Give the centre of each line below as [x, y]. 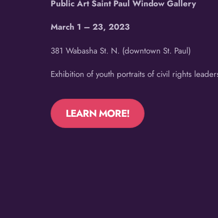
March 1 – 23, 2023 [91, 27]
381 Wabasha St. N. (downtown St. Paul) [121, 50]
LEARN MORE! [97, 114]
